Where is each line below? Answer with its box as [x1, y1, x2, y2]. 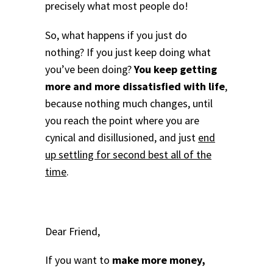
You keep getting [134, 62, 217, 76]
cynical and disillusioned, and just [45, 130, 198, 144]
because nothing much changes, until [45, 96, 213, 110]
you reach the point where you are [45, 113, 199, 127]
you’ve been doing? [45, 62, 134, 76]
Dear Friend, [45, 224, 100, 238]
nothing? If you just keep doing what [45, 44, 211, 59]
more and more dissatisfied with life [45, 79, 225, 93]
